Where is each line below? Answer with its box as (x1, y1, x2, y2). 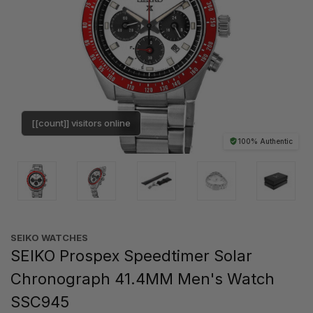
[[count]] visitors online (31, 117, 131, 129)
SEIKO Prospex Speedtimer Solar (10, 246, 252, 265)
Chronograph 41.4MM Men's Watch (10, 269, 275, 288)
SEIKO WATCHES (10, 231, 88, 243)
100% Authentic (238, 136, 293, 145)
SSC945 (10, 292, 69, 311)
